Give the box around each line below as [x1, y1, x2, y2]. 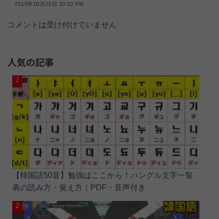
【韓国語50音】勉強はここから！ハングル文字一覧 [12, 171, 193, 179]
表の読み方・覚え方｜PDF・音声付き [12, 183, 146, 192]
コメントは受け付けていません [7, 20, 117, 29]
